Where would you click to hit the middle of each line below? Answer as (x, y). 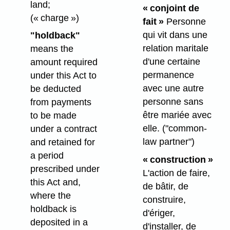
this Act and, (55, 183)
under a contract (63, 129)
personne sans (173, 102)
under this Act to (63, 76)
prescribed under (65, 169)
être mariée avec (177, 115)
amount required (64, 62)
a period (47, 156)
